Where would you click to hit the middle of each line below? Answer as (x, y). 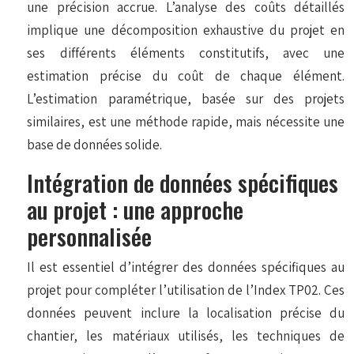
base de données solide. (95, 144)
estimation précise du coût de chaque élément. (186, 75)
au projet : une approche (136, 209)
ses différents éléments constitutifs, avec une (186, 53)
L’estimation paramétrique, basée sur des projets (186, 98)
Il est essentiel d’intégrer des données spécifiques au (186, 267)
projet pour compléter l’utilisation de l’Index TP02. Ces (186, 290)
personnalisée (90, 235)
